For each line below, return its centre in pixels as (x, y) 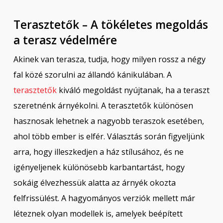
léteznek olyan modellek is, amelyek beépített (98, 214)
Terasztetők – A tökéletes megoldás (111, 25)
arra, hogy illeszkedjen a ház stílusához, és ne (98, 152)
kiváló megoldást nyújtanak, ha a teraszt (133, 90)
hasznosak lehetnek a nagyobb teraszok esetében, (109, 121)
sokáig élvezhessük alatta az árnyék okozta (94, 183)
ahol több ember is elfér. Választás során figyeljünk (109, 137)
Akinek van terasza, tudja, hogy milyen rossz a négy (109, 59)
